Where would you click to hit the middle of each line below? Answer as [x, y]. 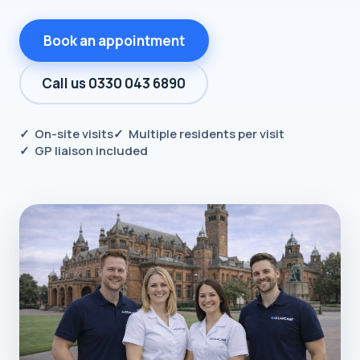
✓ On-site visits [66, 134]
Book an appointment [114, 41]
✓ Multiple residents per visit [199, 134]
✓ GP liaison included [84, 151]
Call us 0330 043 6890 [114, 83]
